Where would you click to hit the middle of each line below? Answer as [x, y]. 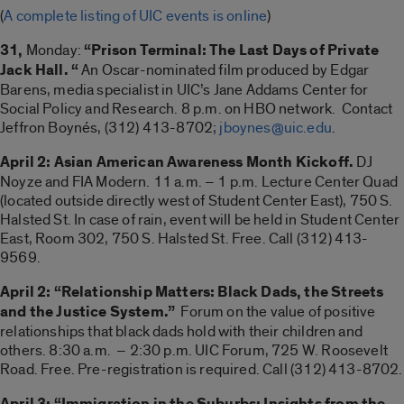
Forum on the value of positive [275, 311]
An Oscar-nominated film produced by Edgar [224, 69]
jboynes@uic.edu [276, 127]
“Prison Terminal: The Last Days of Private [232, 50]
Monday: [54, 50]
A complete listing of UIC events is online [136, 15]
